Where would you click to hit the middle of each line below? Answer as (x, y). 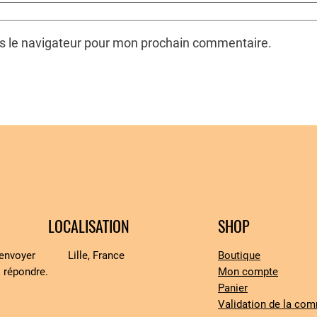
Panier (233, 288)
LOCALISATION (89, 226)
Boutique (239, 255)
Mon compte (248, 271)
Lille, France (96, 255)
